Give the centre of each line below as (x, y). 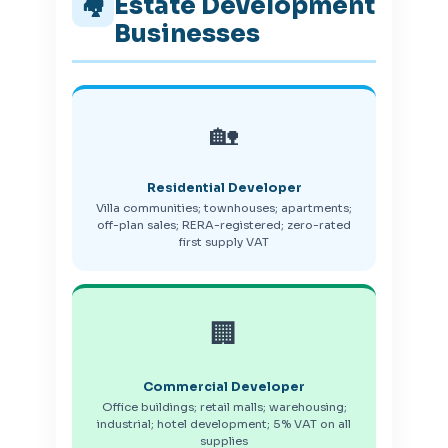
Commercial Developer (224, 387)
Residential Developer (224, 188)
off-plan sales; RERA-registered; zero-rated (224, 225)
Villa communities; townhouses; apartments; (224, 208)
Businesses (187, 34)
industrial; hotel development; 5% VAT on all (224, 424)
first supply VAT (224, 242)
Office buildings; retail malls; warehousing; (224, 407)
